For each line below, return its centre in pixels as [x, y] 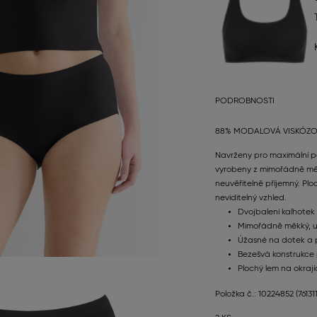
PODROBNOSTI [245, 101]
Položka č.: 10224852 [255, 294]
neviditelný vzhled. [251, 198]
